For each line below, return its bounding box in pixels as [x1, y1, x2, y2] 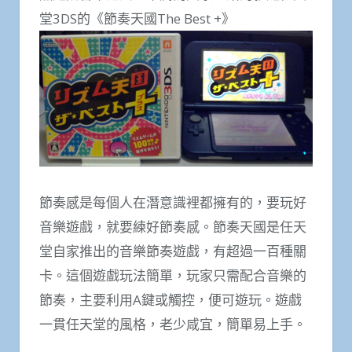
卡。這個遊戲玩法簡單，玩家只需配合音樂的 [39, 266, 306, 284]
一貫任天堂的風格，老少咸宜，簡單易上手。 [39, 314, 306, 333]
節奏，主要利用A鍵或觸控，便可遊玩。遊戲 [39, 290, 302, 309]
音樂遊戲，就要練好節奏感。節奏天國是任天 [39, 217, 306, 236]
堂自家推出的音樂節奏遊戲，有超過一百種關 [39, 241, 306, 260]
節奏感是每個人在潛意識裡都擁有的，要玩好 [39, 192, 306, 211]
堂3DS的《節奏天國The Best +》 [39, 9, 235, 28]
